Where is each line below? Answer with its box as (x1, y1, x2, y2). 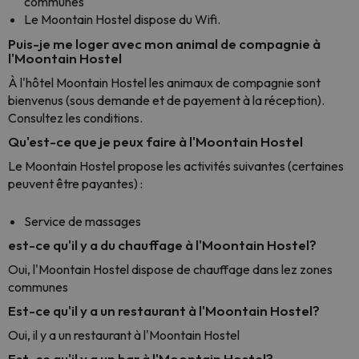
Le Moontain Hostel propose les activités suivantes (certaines (8, 158, 344, 174)
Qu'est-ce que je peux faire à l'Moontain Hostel (8, 133, 303, 150)
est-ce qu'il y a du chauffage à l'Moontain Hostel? (8, 236, 317, 253)
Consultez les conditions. (8, 110, 143, 126)
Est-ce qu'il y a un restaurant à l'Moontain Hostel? (8, 302, 320, 319)
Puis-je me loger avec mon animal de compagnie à (8, 35, 321, 52)
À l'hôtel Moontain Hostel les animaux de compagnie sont (8, 75, 321, 91)
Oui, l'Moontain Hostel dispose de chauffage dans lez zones (8, 261, 333, 277)
